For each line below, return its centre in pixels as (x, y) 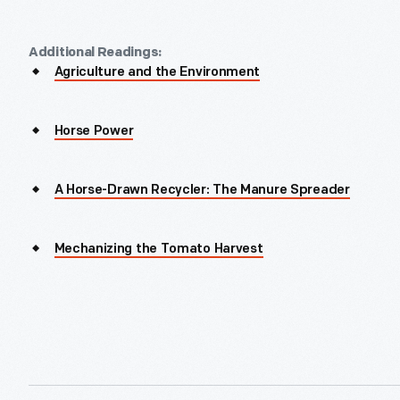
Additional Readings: (95, 52)
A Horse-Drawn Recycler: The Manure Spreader (202, 191)
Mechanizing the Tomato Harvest (158, 250)
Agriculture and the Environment (157, 73)
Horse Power (94, 132)
